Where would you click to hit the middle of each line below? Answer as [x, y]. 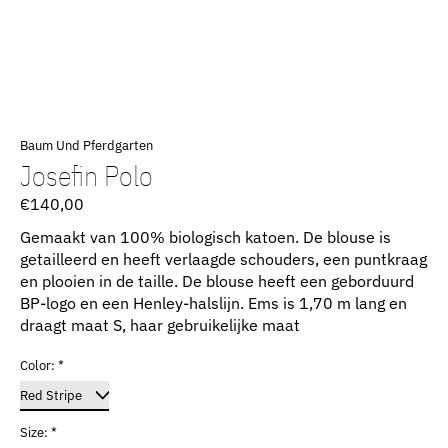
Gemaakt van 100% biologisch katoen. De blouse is [205, 237]
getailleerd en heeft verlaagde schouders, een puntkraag [223, 259]
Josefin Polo [86, 175]
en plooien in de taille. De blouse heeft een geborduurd [217, 281]
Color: [39, 365]
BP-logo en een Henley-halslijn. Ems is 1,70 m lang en [213, 303]
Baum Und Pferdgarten [86, 145]
